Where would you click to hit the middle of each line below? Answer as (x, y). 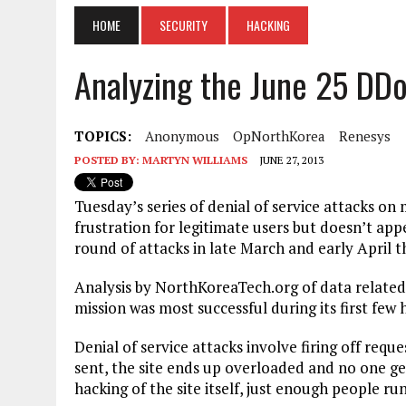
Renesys (365, 135)
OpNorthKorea (279, 135)
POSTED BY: (108, 159)
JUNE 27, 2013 (291, 159)
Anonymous (182, 135)
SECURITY (184, 24)
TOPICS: (103, 135)
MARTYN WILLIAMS (195, 159)
